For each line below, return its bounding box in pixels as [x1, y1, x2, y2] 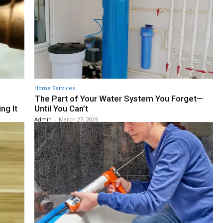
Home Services [34, 84, 75, 92]
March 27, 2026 [59, 115, 98, 123]
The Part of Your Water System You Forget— [34, 94, 203, 104]
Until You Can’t [34, 104, 88, 114]
